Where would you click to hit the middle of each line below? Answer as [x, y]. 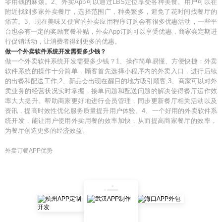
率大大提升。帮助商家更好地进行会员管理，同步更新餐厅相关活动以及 [111, 101]
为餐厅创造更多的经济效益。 [47, 131]
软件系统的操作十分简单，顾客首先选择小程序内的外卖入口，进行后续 [111, 71]
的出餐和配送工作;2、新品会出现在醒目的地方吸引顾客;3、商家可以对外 [111, 81]
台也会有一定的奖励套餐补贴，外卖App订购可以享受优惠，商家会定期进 [111, 31]
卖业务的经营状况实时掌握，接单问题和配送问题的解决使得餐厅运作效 [111, 91]
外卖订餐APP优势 [29, 151]
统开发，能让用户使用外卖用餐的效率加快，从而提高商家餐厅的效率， [111, 121]
